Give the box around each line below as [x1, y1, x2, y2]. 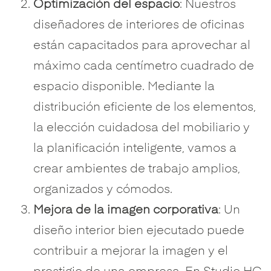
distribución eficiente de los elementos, [33, 102, 256, 114]
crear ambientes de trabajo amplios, [33, 163, 240, 175]
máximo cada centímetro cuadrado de [33, 60, 254, 73]
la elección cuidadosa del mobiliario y [33, 122, 250, 134]
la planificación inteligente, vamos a [33, 143, 240, 155]
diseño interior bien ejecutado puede [33, 225, 244, 237]
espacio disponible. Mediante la [33, 81, 215, 93]
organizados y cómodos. [33, 184, 172, 196]
